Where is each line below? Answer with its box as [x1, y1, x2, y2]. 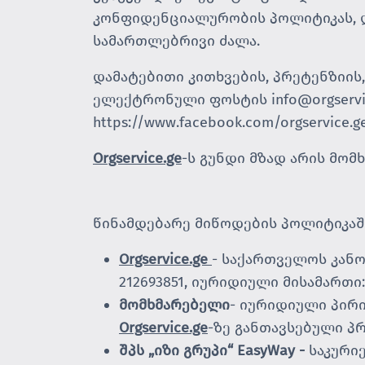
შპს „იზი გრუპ [119, 341, 219, 359]
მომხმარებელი [119, 296, 230, 314]
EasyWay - [233, 341, 309, 359]
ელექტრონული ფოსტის [93, 90, 271, 108]
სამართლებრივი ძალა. [93, 32, 260, 50]
